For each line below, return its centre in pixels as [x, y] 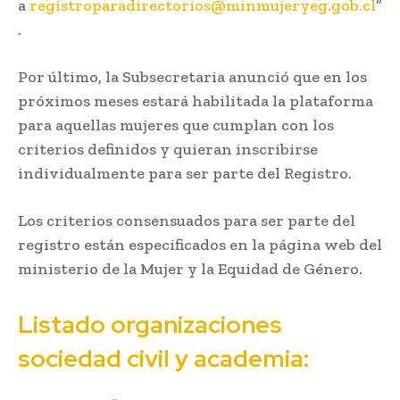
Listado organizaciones [150, 324]
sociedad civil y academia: [163, 358]
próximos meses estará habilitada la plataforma [196, 100]
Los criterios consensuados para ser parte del [187, 220]
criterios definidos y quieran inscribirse [168, 149]
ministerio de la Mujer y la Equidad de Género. [190, 268]
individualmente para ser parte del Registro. [185, 173]
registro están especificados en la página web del [200, 244]
